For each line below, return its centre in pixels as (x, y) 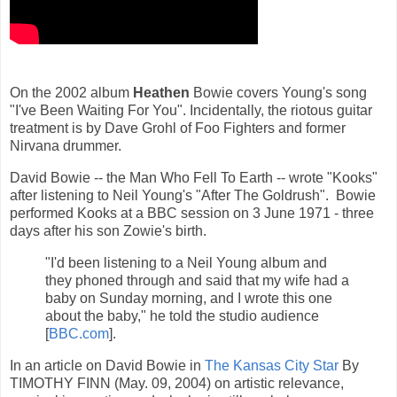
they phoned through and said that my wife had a (197, 280)
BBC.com (79, 333)
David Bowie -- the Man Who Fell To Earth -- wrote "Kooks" (194, 177)
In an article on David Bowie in (107, 365)
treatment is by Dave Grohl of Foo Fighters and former (178, 128)
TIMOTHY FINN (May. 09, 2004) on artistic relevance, (177, 383)
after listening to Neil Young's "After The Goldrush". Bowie (193, 195)
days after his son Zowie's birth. (108, 230)
